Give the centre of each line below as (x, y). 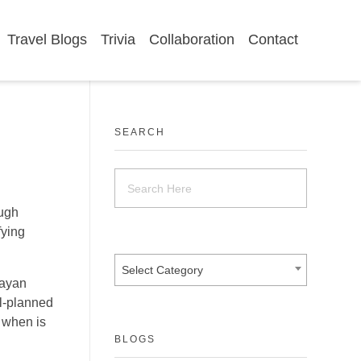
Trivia (118, 39)
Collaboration (192, 39)
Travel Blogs (48, 39)
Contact (274, 39)
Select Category (162, 270)
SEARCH (140, 132)
